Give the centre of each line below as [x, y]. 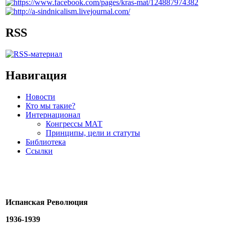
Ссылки [39, 151]
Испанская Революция [47, 202]
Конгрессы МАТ [74, 124]
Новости [40, 96]
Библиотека [46, 142]
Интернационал [53, 115]
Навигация [36, 75]
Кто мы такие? [50, 105]
